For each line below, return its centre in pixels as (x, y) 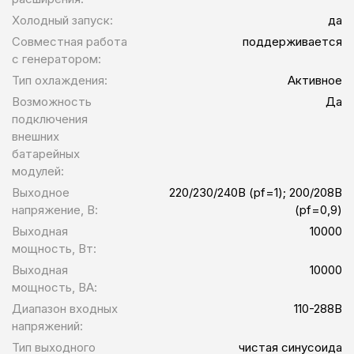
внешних (36, 137)
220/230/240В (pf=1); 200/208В (256, 193)
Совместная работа (70, 42)
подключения (50, 119)
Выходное (41, 193)
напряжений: (47, 326)
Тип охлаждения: (60, 81)
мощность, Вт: (54, 249)
